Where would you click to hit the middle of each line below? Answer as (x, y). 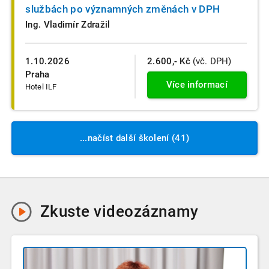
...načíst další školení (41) (134, 138)
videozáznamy (146, 211)
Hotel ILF (41, 87)
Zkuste (67, 211)
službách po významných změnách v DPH (123, 9)
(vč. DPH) (211, 62)
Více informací (197, 85)
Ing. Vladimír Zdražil (68, 25)
